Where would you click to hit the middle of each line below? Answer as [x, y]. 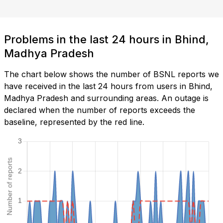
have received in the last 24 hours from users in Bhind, [108, 86]
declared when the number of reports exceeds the [100, 110]
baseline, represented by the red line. [74, 122]
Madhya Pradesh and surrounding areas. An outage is [106, 98]
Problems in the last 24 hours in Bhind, [107, 40]
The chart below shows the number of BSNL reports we [111, 74]
